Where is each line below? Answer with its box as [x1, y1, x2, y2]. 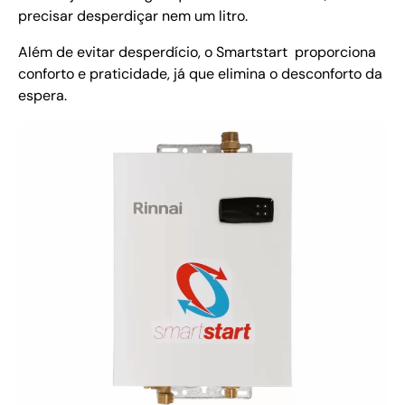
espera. [18, 86, 67, 106]
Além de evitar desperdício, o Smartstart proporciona [18, 42, 376, 62]
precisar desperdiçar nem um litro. [18, 6, 248, 26]
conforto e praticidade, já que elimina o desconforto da [18, 64, 382, 84]
